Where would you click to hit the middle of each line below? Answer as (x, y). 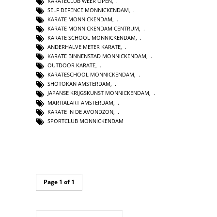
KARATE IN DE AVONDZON (80, 111)
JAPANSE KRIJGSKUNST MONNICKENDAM (98, 93)
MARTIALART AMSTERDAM (80, 102)
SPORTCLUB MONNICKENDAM (85, 121)
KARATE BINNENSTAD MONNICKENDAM (97, 56)
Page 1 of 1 (59, 182)
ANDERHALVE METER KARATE (84, 47)
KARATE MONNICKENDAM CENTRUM (93, 28)
